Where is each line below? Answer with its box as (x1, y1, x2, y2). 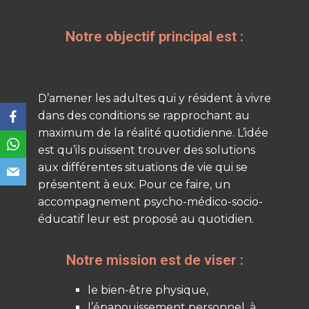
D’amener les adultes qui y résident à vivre (38, 92, 271, 106)
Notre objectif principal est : (66, 28, 243, 46)
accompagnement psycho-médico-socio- (38, 195, 263, 209)
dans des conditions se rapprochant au (38, 109, 250, 123)
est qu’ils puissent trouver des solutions (38, 143, 255, 157)
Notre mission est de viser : (66, 251, 243, 268)
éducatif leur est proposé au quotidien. (38, 212, 254, 226)
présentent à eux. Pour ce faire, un (38, 178, 230, 192)
